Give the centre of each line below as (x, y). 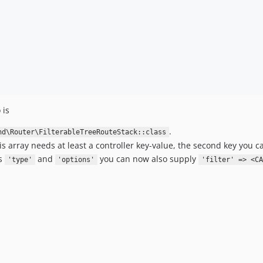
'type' (20, 160)
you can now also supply (148, 159)
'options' (76, 160)
